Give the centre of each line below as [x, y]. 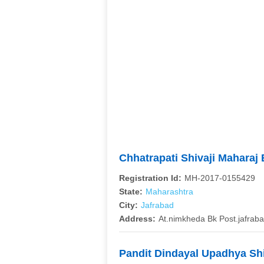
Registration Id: [150, 178]
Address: [137, 219]
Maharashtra [169, 192]
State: [131, 192]
